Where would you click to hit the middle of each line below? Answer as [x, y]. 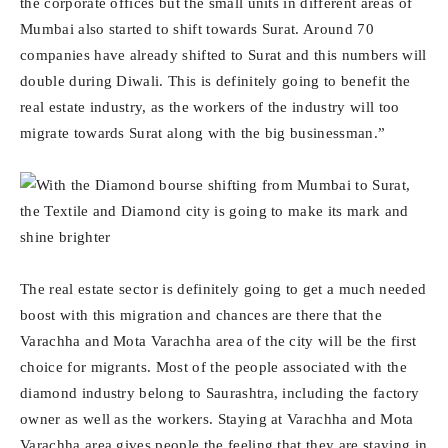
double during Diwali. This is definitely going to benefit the [215, 81]
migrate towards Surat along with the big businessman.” [203, 133]
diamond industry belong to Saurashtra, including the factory [220, 393]
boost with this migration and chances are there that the [201, 315]
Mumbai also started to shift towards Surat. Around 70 [197, 29]
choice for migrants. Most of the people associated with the [213, 367]
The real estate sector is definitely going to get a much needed [223, 289]
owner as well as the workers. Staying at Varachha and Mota [217, 419]
